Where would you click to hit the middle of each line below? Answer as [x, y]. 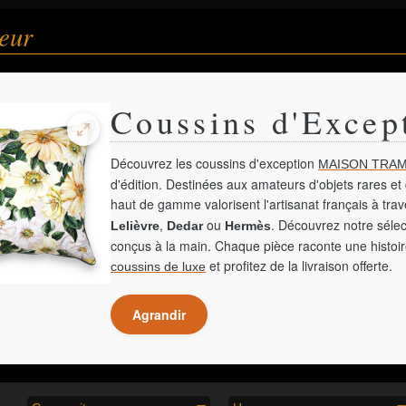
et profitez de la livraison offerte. [299, 266]
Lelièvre [135, 226]
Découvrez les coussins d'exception [214, 163]
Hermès [248, 226]
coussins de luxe [158, 266]
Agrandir [159, 314]
